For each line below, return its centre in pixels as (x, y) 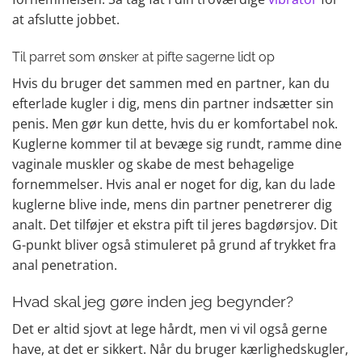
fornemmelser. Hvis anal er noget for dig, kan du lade (174, 184)
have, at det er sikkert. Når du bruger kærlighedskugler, (180, 349)
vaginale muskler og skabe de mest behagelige (153, 164)
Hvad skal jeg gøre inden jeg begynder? (153, 302)
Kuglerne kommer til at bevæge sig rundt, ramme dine (177, 143)
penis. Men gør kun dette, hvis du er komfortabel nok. (175, 123)
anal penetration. (65, 265)
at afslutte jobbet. (66, 19)
